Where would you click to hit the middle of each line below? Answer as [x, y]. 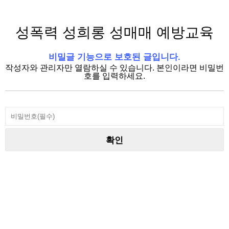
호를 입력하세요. [114, 76]
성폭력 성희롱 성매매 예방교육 [114, 32]
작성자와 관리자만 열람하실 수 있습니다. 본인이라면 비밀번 [114, 68]
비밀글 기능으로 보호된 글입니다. [114, 57]
